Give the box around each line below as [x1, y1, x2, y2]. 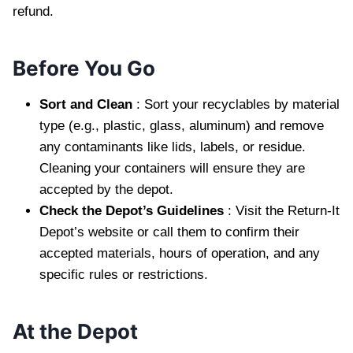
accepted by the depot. [39, 181, 177, 197]
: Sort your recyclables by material [136, 96, 340, 112]
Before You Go [13, 55, 160, 80]
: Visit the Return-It [228, 203, 340, 218]
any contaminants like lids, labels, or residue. [39, 139, 306, 154]
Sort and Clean [39, 96, 136, 112]
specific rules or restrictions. [39, 266, 212, 282]
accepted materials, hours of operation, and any [39, 245, 320, 261]
